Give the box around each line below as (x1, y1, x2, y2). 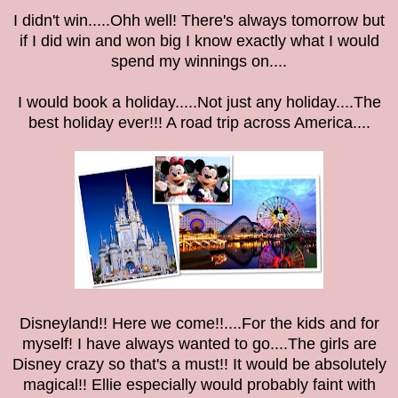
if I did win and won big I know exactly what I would (19, 32, 379, 51)
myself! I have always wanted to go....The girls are (21, 335, 377, 354)
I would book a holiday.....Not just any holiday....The (17, 93, 381, 112)
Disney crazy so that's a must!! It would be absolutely (12, 355, 386, 374)
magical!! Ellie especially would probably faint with (22, 376, 376, 394)
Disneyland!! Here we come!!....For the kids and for (19, 314, 379, 333)
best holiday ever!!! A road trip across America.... (28, 114, 370, 132)
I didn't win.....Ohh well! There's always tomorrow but (13, 12, 385, 30)
